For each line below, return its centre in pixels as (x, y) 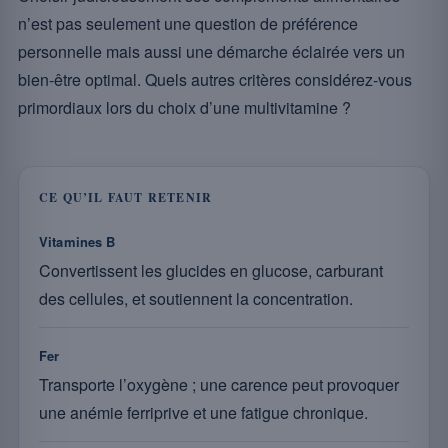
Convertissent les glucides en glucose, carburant (211, 270)
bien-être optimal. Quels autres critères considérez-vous (215, 79)
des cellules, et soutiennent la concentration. (196, 298)
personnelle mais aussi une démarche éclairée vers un (211, 51)
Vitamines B (77, 241)
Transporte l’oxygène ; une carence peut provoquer (219, 384)
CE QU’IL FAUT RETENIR (126, 197)
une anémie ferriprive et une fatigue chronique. (203, 412)
